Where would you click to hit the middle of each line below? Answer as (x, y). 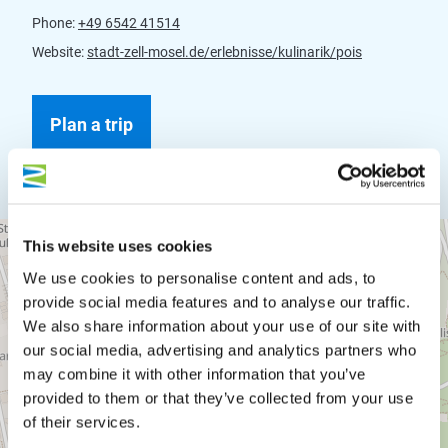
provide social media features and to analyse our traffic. (217, 301)
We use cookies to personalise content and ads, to (199, 277)
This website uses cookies (118, 246)
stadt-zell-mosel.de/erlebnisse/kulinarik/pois (224, 52)
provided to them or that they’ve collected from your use (218, 397)
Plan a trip (91, 124)
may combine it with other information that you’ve (194, 373)
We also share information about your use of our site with (222, 325)
